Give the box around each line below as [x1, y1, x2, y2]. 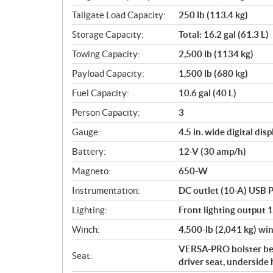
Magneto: [72, 166, 111, 176]
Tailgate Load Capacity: [72, 10, 166, 20]
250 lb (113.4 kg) [179, 10, 248, 20]
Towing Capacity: [72, 49, 140, 59]
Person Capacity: [72, 107, 140, 118]
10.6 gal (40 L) [179, 88, 236, 98]
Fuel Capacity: [72, 88, 129, 98]
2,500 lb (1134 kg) [179, 49, 253, 59]
